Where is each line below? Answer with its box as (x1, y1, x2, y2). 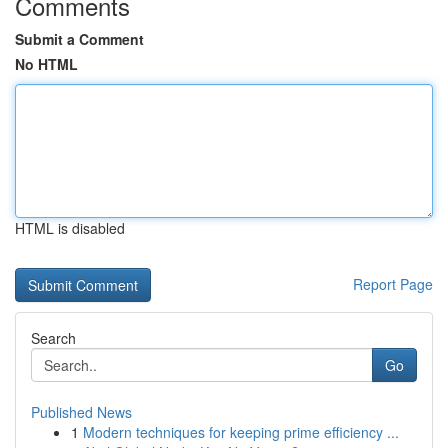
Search (31, 328, 76, 348)
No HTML (15, 54, 78, 74)
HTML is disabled (15, 218, 125, 238)
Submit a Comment (15, 29, 144, 49)
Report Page (353, 274, 433, 294)
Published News (31, 402, 132, 422)
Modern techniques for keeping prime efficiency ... (83, 422, 399, 442)
